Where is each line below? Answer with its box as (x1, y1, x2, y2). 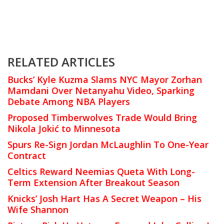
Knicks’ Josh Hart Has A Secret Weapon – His (7, 192, 201, 205)
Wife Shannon (7, 203, 68, 216)
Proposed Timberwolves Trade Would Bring (7, 111, 197, 124)
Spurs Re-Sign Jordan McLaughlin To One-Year (7, 138, 208, 151)
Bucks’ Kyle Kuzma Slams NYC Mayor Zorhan (7, 73, 202, 86)
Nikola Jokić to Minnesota (7, 122, 120, 135)
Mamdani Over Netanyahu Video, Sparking (7, 84, 194, 97)
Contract (7, 149, 46, 162)
